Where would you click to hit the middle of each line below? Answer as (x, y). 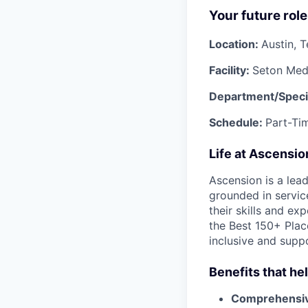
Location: (235, 44)
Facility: (231, 70)
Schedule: (237, 122)
